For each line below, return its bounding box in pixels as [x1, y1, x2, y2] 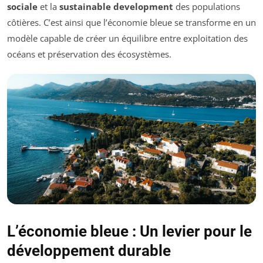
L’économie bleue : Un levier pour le [7, 222, 252, 240]
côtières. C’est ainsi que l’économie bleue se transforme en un [7, 16, 256, 29]
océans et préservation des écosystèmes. [7, 48, 171, 60]
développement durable [7, 241, 171, 259]
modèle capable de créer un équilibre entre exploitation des [7, 32, 248, 45]
